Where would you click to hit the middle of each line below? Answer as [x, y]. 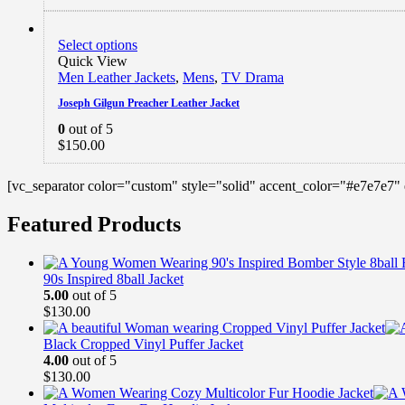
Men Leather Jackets [117, 77]
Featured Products [94, 224]
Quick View [93, 61]
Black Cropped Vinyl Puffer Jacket [143, 344]
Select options [98, 44]
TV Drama [253, 77]
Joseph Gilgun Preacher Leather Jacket [149, 103]
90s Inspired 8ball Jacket [113, 278]
